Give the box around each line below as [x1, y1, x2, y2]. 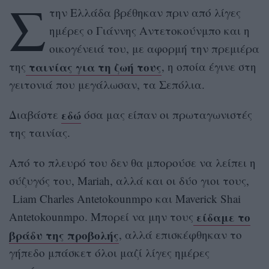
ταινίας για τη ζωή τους [26, 58, 162, 75]
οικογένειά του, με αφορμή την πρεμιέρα [49, 41, 259, 56]
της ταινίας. [9, 125, 70, 141]
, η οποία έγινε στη [162, 59, 256, 74]
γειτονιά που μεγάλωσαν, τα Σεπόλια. [9, 77, 205, 92]
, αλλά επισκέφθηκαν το [119, 227, 242, 243]
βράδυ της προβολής [9, 226, 119, 243]
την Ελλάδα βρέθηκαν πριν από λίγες [49, 5, 241, 20]
